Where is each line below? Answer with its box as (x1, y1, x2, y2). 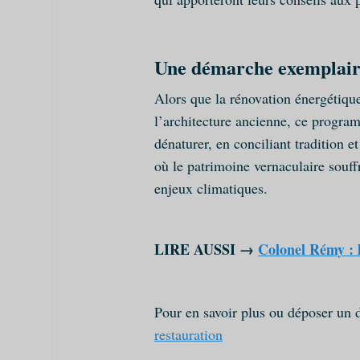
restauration (154, 324, 223, 344)
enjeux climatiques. (154, 178, 268, 198)
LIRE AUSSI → (154, 238, 259, 260)
